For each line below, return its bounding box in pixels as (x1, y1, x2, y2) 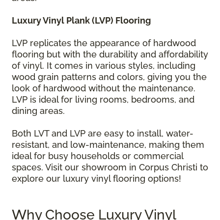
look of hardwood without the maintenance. (12, 83, 195, 94)
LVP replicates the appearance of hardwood (12, 38, 196, 49)
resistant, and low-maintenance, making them (12, 139, 204, 150)
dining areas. (12, 106, 65, 116)
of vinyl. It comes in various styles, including (12, 60, 195, 71)
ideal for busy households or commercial (12, 151, 183, 162)
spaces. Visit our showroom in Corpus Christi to (12, 162, 208, 173)
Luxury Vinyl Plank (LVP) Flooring (12, 15, 151, 26)
